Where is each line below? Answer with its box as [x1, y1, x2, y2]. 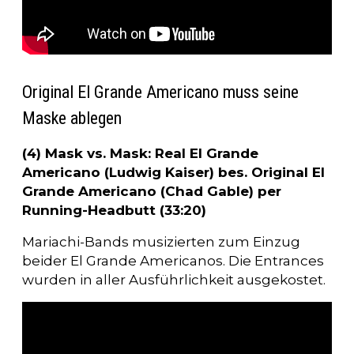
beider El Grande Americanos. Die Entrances [22, 253, 324, 269]
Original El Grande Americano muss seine [22, 82, 299, 103]
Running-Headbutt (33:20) [22, 202, 206, 219]
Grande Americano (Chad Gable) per [22, 183, 281, 200]
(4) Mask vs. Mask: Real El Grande [22, 145, 258, 162]
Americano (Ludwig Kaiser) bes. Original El [22, 164, 325, 181]
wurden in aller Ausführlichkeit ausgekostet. [22, 272, 326, 288]
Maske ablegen [22, 108, 122, 129]
